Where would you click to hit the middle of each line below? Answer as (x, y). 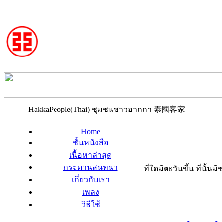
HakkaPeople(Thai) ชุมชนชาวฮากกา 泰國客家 (107, 109)
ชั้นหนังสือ (90, 142)
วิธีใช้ (90, 204)
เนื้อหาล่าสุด (90, 155)
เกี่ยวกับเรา (90, 180)
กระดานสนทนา (90, 167)
